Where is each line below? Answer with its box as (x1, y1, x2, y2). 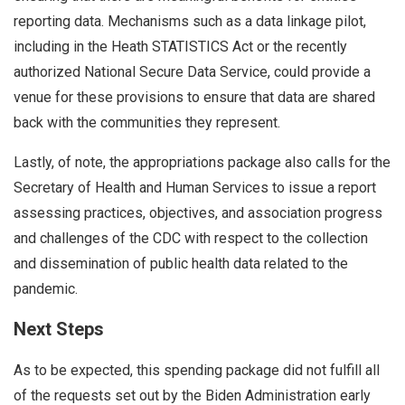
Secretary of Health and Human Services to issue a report (14, 178, 376, 196)
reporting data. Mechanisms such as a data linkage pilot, (14, 12, 366, 30)
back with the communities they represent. (14, 113, 284, 131)
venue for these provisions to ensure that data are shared (14, 88, 375, 106)
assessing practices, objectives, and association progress (14, 203, 382, 221)
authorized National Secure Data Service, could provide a (14, 62, 371, 80)
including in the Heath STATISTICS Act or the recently (14, 37, 347, 55)
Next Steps (14, 317, 104, 340)
